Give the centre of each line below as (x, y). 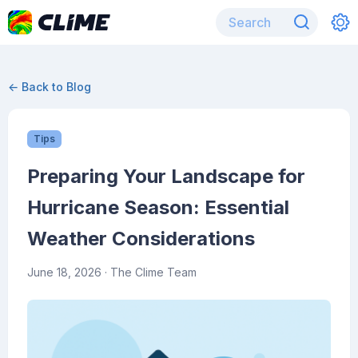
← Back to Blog (50, 87)
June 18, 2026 (64, 272)
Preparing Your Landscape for (166, 176)
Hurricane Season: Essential (158, 207)
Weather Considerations (141, 239)
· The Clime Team (149, 272)
